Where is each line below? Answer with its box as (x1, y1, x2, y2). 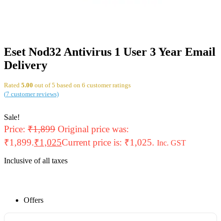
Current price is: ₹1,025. (62, 137, 154, 147)
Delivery (4, 58, 47, 72)
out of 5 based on (33, 81, 82, 89)
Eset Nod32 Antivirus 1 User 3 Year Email (4, 45, 216, 58)
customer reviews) (9, 90, 59, 98)
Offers (24, 195, 43, 204)
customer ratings (85, 81, 131, 89)
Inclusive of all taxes (4, 156, 68, 165)
